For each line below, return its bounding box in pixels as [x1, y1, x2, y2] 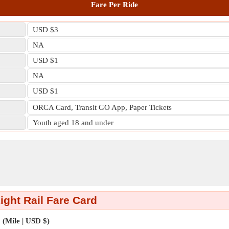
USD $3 [33, 26, 58, 34]
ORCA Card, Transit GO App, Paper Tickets [33, 103, 172, 111]
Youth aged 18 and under [33, 119, 113, 127]
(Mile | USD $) [2, 217, 50, 225]
